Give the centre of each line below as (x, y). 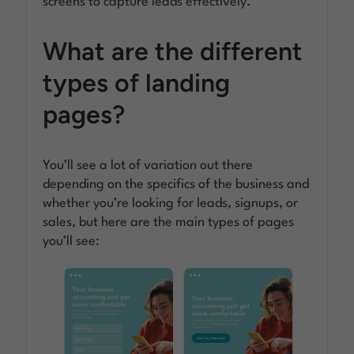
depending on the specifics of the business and (176, 184)
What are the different (173, 51)
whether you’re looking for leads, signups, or (171, 203)
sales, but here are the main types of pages (169, 222)
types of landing (137, 83)
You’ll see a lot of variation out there (148, 165)
